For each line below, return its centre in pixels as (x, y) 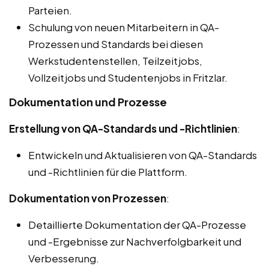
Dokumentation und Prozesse (88, 102)
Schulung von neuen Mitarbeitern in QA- (124, 27)
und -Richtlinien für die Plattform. (108, 172)
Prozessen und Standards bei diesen (116, 44)
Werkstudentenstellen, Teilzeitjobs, (115, 61)
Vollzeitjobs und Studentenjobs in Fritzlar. (128, 78)
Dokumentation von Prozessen (88, 198)
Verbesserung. (64, 258)
